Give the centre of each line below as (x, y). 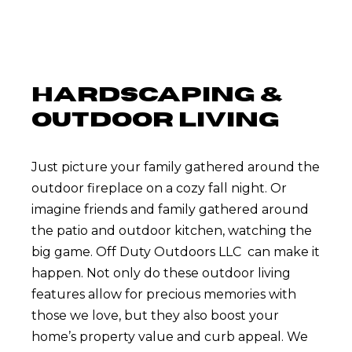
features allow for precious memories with (164, 294)
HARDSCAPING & (157, 95)
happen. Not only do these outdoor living (161, 273)
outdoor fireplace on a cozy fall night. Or (159, 188)
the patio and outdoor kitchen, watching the (172, 231)
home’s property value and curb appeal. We (170, 337)
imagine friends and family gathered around (170, 209)
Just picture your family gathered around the (176, 167)
